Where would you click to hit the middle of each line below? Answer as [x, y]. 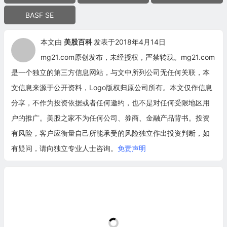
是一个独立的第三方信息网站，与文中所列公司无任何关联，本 [110, 72]
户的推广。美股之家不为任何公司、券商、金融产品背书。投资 [110, 118]
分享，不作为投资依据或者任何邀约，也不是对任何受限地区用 [110, 102]
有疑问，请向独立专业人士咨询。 [64, 148]
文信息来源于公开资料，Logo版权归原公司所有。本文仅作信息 [111, 87]
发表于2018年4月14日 [129, 42]
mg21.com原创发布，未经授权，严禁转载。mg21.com [127, 57]
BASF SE [40, 15]
